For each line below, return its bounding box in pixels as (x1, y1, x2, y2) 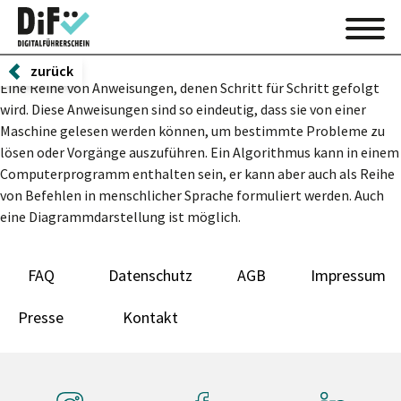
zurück (30, 62, 73, 80)
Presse (18, 307, 64, 328)
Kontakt (123, 307, 178, 328)
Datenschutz (108, 265, 192, 286)
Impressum (311, 265, 386, 286)
